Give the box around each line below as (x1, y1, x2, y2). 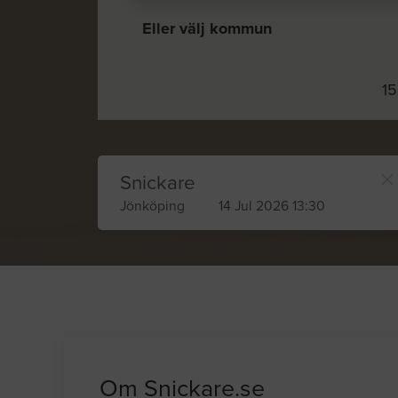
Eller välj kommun (142, 19, 272, 38)
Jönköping (120, 198, 185, 215)
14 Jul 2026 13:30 (219, 198, 326, 215)
